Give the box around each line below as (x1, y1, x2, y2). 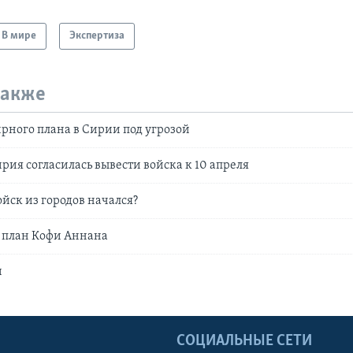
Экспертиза (69, 30, 125, 43)
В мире (2, 30, 37, 43)
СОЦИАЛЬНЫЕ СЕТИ (176, 333, 312, 349)
